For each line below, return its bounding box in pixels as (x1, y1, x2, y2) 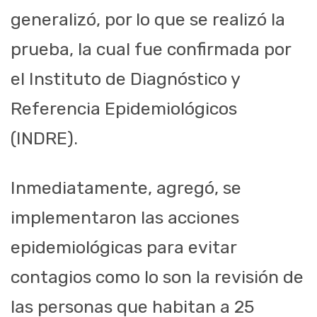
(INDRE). (11, 128, 78, 149)
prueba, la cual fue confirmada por (11, 39, 291, 60)
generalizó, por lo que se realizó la (11, 9, 285, 30)
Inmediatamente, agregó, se (11, 178, 241, 199)
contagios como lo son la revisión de (11, 267, 304, 288)
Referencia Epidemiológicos (11, 98, 237, 120)
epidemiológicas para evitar (11, 237, 236, 258)
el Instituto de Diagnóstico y (11, 69, 240, 90)
